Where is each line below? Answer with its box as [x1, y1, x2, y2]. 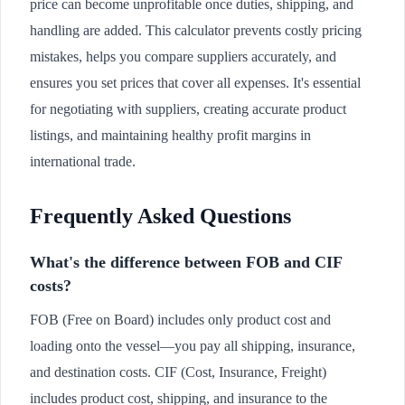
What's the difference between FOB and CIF [30, 253, 342, 271]
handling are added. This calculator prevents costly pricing [30, 23, 362, 38]
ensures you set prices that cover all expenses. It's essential [30, 75, 361, 90]
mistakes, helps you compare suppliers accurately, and [30, 49, 336, 64]
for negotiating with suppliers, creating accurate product [30, 101, 346, 117]
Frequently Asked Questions [30, 204, 291, 228]
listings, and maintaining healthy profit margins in [30, 127, 311, 143]
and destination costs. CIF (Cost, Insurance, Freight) [30, 364, 326, 380]
